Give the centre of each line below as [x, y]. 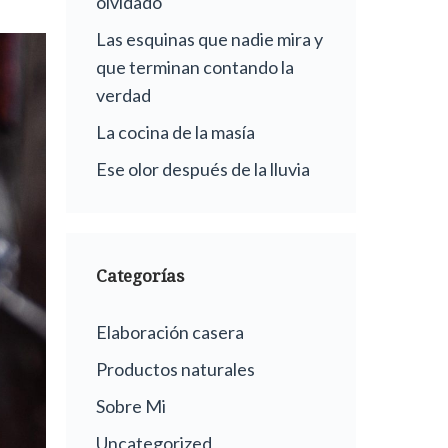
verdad [123, 95]
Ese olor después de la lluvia [203, 169]
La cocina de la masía [175, 132]
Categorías [140, 276]
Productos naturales [175, 369]
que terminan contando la [195, 67]
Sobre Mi [131, 406]
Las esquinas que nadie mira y [209, 39]
